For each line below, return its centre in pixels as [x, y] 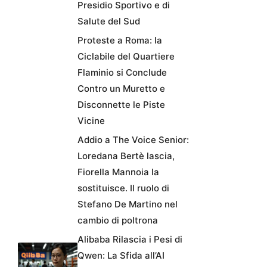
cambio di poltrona [118, 221]
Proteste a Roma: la [120, 41]
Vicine [91, 121]
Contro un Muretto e [121, 89]
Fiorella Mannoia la [118, 172]
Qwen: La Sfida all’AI [121, 256]
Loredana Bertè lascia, [126, 156]
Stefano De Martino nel [128, 204]
